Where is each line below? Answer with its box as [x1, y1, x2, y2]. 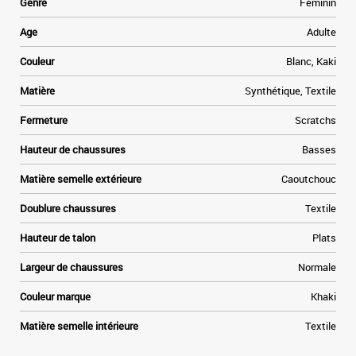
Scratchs [295, 113, 336, 127]
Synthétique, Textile [245, 83, 336, 98]
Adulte [307, 25, 336, 39]
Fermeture [20, 113, 68, 127]
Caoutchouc [281, 172, 336, 186]
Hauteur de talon [20, 230, 95, 245]
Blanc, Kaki [286, 54, 336, 68]
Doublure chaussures [20, 201, 116, 215]
